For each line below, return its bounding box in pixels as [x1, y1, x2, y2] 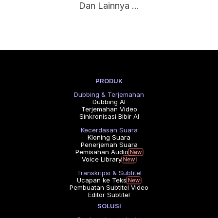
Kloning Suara [88, 133, 130, 141]
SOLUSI [97, 202, 121, 210]
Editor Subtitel [88, 191, 130, 199]
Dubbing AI [92, 98, 126, 106]
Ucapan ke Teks [77, 176, 127, 184]
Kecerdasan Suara [80, 126, 138, 134]
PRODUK [95, 77, 123, 85]
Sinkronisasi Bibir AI [79, 112, 139, 120]
